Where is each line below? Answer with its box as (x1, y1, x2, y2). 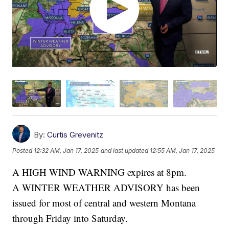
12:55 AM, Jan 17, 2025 (150, 147, 215, 155)
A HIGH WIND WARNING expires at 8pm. (12, 165, 187, 178)
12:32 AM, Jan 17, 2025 (34, 147, 99, 155)
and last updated (101, 147, 149, 155)
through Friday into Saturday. (12, 211, 128, 224)
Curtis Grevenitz (47, 129, 104, 140)
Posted (12, 147, 34, 155)
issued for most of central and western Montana (12, 196, 196, 209)
